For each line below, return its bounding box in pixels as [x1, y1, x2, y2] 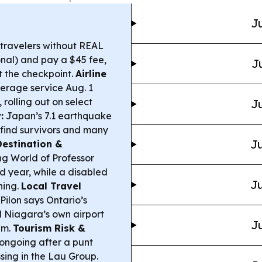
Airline [75, 68, 106, 80]
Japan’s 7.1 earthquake [4, 110, 112, 122]
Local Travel [21, 180, 81, 192]
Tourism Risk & [13, 222, 85, 234]
